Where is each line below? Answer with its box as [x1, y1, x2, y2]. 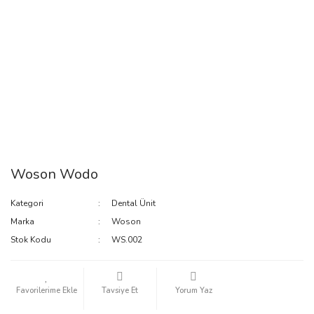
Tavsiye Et [102, 285, 139, 296]
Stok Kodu [11, 234, 51, 246]
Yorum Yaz [175, 285, 212, 296]
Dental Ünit [111, 198, 156, 210]
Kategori [11, 198, 43, 210]
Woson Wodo [11, 165, 98, 184]
